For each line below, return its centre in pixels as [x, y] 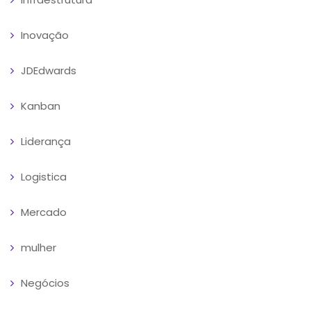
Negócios [45, 283]
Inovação [45, 35]
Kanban [41, 106]
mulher [39, 247]
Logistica [44, 176]
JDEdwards [49, 70]
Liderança [46, 141]
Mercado [44, 212]
